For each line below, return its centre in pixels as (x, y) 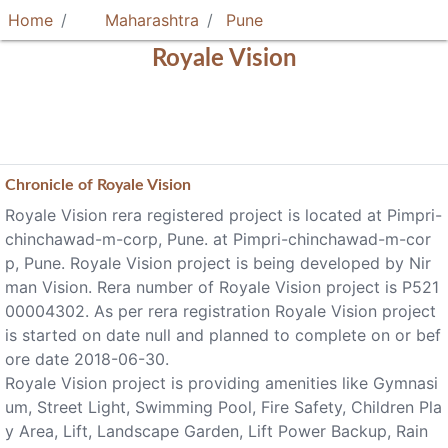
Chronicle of (51, 185)
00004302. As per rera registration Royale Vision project (220, 311)
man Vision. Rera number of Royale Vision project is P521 (222, 287)
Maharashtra (149, 20)
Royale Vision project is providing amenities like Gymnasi (221, 383)
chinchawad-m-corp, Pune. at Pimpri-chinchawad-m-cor (218, 239)
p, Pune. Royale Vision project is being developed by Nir (218, 263)
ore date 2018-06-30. (87, 359)
